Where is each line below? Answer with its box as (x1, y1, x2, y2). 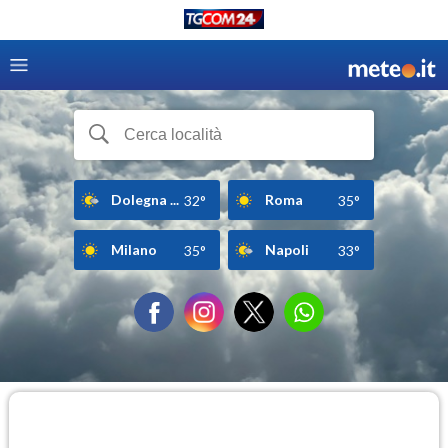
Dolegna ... (111, 190, 179, 208)
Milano (111, 240, 157, 258)
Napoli (265, 240, 309, 258)
